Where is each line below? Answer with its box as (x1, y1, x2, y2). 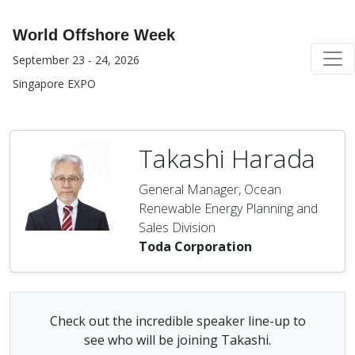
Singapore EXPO (13, 76, 96, 91)
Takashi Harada (139, 141, 315, 175)
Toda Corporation (139, 238, 252, 255)
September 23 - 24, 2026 (13, 52, 139, 67)
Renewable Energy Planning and (139, 200, 318, 217)
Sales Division (139, 219, 216, 236)
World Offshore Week (13, 26, 175, 44)
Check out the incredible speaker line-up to (49, 312, 306, 330)
